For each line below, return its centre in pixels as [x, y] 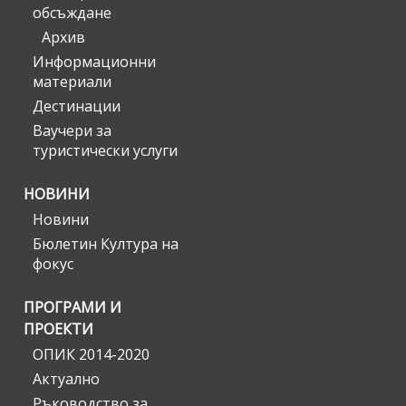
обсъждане [72, 13]
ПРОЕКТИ [58, 329]
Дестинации [77, 106]
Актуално [66, 379]
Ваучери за [72, 131]
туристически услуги [105, 151]
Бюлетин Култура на [106, 244]
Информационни [94, 62]
